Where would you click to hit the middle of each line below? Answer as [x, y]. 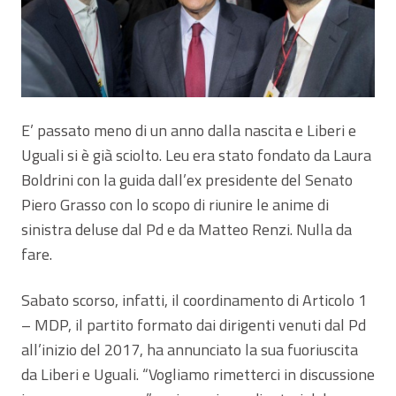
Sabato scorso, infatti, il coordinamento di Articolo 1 [194, 300]
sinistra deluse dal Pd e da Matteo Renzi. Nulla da [187, 229]
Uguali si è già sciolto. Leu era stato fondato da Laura [196, 155]
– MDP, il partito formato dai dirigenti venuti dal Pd [194, 324]
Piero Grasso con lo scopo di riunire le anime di [175, 204]
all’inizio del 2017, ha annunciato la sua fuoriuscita [190, 349]
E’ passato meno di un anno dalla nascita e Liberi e [189, 130]
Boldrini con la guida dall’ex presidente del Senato [187, 179]
